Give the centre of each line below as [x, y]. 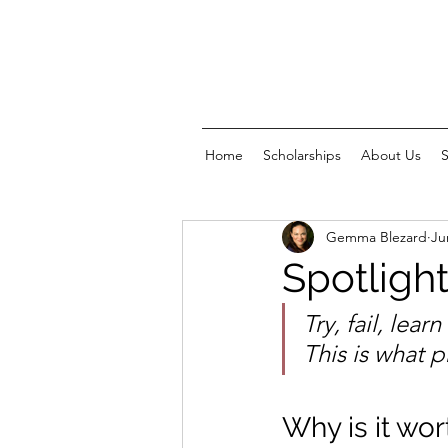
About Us [391, 155]
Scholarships [302, 155]
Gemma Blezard [376, 236]
